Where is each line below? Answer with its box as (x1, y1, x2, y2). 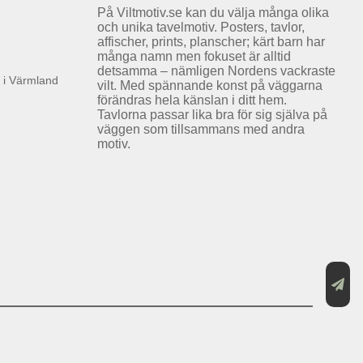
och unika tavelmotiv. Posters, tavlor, (97, 19, 305, 34)
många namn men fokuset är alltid (97, 49, 291, 63)
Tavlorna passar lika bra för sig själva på (97, 107, 327, 122)
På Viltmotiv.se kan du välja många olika (97, 5, 329, 19)
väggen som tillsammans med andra (97, 122, 305, 136)
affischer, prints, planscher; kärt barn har (97, 34, 325, 49)
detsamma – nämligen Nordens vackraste (97, 63, 335, 78)
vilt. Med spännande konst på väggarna (97, 78, 322, 92)
